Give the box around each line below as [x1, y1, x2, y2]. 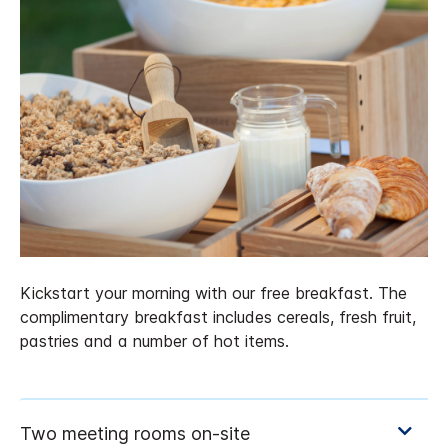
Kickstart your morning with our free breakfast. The [20, 282, 407, 303]
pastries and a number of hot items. [20, 330, 289, 351]
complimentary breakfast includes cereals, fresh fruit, [20, 306, 416, 327]
